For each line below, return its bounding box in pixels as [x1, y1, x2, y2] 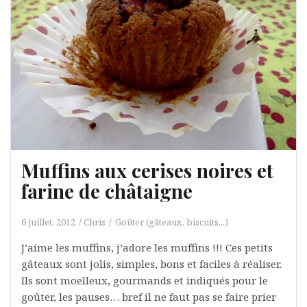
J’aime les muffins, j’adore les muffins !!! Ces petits [21, 240, 273, 254]
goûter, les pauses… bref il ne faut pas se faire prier [21, 289, 276, 304]
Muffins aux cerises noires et [21, 157, 273, 183]
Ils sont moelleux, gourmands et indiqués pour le [21, 273, 268, 287]
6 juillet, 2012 [21, 215, 75, 228]
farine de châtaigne [21, 177, 193, 204]
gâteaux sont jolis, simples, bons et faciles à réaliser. [21, 256, 282, 271]
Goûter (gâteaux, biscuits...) [115, 215, 228, 228]
